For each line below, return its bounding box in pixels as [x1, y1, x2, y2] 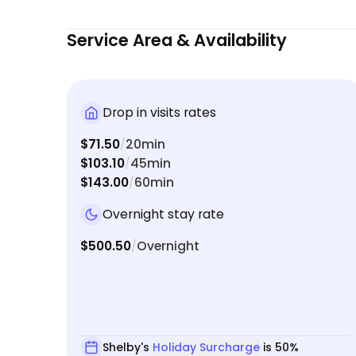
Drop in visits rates [103, 103, 216, 122]
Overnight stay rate [103, 205, 224, 224]
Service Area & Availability [66, 29, 287, 52]
